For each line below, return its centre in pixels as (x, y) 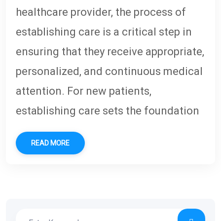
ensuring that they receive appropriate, (110, 52)
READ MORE (50, 143)
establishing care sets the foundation (108, 111)
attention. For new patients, (84, 91)
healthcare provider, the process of (101, 12)
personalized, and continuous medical (109, 72)
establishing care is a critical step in (104, 32)
